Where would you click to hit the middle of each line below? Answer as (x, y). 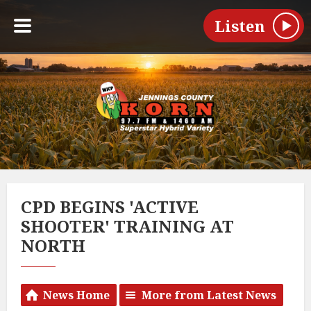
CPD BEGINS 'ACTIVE (110, 207)
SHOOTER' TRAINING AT (127, 226)
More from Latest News (209, 295)
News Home (76, 295)
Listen (240, 26)
